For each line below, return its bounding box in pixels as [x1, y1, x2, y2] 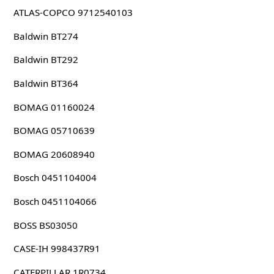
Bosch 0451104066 [13, 195, 97, 208]
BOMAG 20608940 [13, 147, 95, 160]
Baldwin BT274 [13, 29, 78, 42]
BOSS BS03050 [13, 218, 78, 231]
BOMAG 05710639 [13, 124, 95, 137]
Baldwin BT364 [13, 77, 78, 90]
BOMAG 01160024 [13, 100, 95, 113]
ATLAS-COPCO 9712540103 [13, 6, 133, 19]
